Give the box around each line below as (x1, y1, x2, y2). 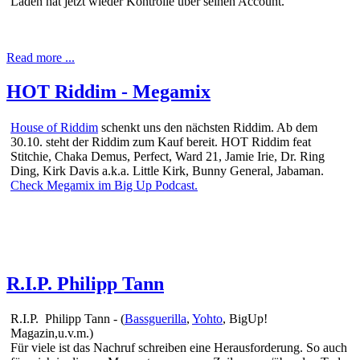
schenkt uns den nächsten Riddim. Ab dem (98, 120, 317, 134)
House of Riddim (10, 120, 98, 134)
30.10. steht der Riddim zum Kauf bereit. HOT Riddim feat (10, 134, 311, 149)
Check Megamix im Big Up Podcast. (10, 178, 198, 192)
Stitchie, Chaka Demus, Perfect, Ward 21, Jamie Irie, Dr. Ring (10, 149, 325, 163)
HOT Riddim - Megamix (6, 80, 211, 102)
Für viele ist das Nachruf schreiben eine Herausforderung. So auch (10, 341, 347, 355)
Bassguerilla (125, 312, 186, 326)
